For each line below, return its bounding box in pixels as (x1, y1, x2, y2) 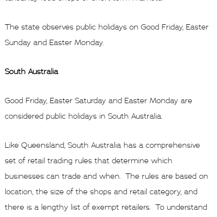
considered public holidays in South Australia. (5, 111, 162, 121)
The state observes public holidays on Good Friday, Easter (5, 22, 209, 32)
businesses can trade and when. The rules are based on (5, 171, 208, 181)
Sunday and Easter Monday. (5, 37, 104, 47)
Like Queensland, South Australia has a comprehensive (5, 140, 200, 150)
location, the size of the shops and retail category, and (5, 186, 198, 197)
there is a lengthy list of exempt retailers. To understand (5, 202, 207, 212)
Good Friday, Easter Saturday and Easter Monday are (5, 95, 192, 106)
